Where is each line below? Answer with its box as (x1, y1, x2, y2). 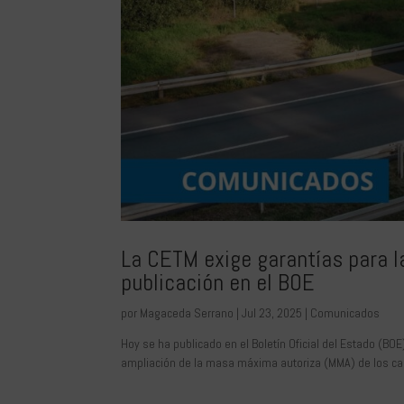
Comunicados (310, 305, 381, 322)
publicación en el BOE (121, 268, 316, 298)
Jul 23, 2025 (242, 305, 303, 322)
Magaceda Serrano (140, 305, 234, 322)
